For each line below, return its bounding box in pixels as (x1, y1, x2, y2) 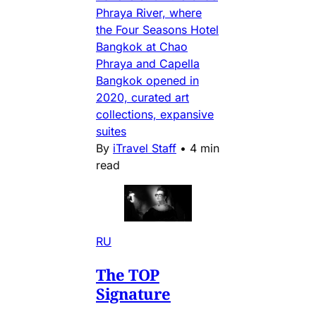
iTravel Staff (113, 141, 176, 156)
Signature (96, 283, 171, 305)
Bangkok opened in (96, 73, 199, 88)
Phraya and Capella (96, 56, 200, 71)
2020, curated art (96, 90, 189, 105)
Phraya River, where (96, 6, 202, 20)
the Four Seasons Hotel (96, 23, 219, 37)
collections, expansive (96, 107, 214, 122)
